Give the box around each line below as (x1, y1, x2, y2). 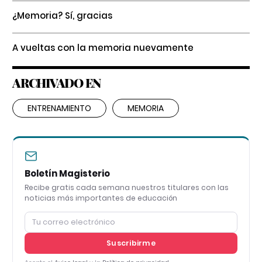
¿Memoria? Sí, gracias (12, 9, 112, 22)
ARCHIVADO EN (12, 74, 101, 91)
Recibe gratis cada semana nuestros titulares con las (25, 182, 229, 192)
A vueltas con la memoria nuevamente (12, 41, 194, 54)
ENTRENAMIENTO (27, 102, 91, 114)
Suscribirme (106, 237, 156, 248)
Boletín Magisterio (25, 167, 110, 180)
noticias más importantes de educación (25, 192, 177, 203)
